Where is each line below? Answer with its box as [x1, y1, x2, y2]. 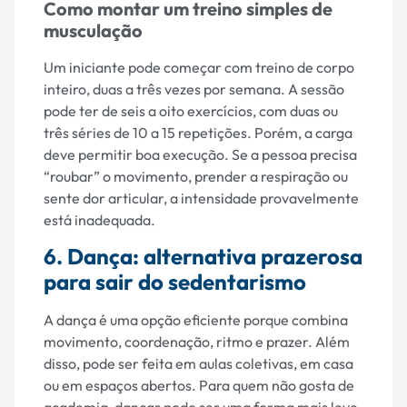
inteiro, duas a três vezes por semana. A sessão [44, 79, 344, 98]
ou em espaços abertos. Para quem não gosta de [44, 376, 354, 395]
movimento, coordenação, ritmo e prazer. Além [44, 333, 350, 352]
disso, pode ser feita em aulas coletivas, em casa [44, 354, 353, 373]
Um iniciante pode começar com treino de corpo [44, 57, 354, 76]
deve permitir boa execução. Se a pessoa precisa [44, 144, 357, 164]
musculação [44, 18, 143, 42]
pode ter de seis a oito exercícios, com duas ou [44, 101, 338, 120]
